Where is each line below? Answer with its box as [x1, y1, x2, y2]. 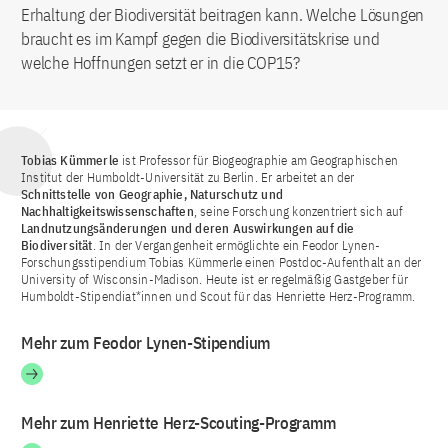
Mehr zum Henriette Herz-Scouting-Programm [21, 411, 338, 434]
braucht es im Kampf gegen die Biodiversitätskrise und [21, 27, 380, 50]
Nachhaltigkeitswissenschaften [21, 202, 194, 220]
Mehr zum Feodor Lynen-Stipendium [21, 331, 272, 354]
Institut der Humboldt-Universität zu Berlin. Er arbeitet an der [21, 168, 355, 186]
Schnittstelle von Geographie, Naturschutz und [21, 185, 283, 203]
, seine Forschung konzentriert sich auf [193, 202, 404, 220]
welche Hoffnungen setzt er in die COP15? [21, 51, 301, 74]
